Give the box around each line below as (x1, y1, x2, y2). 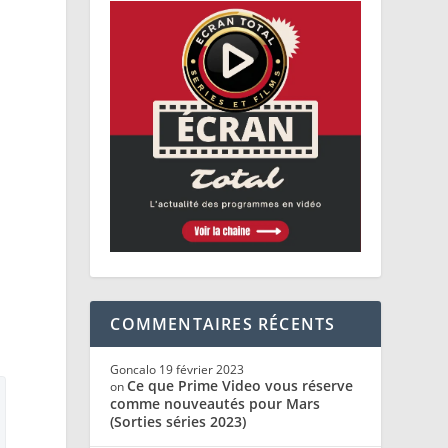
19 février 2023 (159, 360, 245, 378)
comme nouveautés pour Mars (110, 393, 321, 413)
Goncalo (110, 360, 157, 378)
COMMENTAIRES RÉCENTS (110, 312, 336, 335)
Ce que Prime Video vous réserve (127, 375, 354, 395)
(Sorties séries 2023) (110, 411, 247, 431)
